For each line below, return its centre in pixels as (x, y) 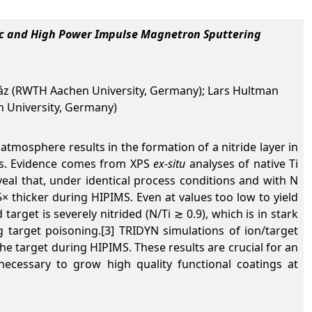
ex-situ (170, 164)
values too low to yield (239, 197)
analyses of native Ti (242, 164)
